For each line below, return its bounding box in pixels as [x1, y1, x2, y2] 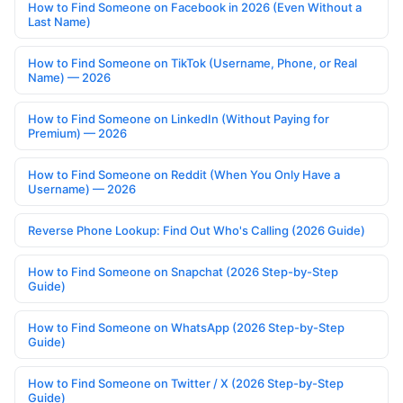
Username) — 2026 [28, 182, 136, 197]
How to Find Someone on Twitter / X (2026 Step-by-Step [28, 376, 344, 391]
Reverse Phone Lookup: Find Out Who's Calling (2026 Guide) [28, 223, 365, 238]
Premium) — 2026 [28, 126, 127, 141]
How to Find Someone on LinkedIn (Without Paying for [28, 112, 329, 127]
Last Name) [28, 14, 91, 30]
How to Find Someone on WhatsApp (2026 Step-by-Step [28, 320, 345, 336]
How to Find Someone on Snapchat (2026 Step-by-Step [28, 264, 338, 280]
